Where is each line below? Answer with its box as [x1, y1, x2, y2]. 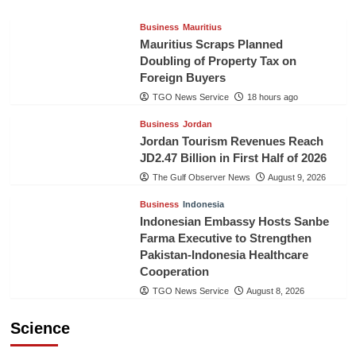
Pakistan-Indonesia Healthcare [139, 248, 308, 262]
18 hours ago [246, 92, 298, 103]
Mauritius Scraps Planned [139, 37, 283, 52]
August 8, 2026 [246, 286, 304, 296]
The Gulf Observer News [152, 172, 250, 183]
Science [10, 319, 70, 338]
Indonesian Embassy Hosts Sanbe [139, 215, 329, 229]
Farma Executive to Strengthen [139, 231, 311, 246]
